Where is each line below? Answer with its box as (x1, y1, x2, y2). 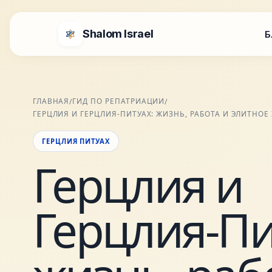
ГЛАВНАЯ (32, 96, 70, 106)
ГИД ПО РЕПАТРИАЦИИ (72, 96, 165, 106)
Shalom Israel (83, 27, 154, 40)
